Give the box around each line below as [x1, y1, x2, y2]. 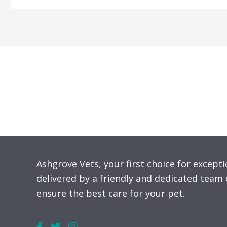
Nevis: [71, 12, 98, 25]
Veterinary [71, 100, 118, 113]
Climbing [71, 27, 111, 40]
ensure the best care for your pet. [36, 187, 185, 200]
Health [71, 71, 101, 84]
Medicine [71, 115, 111, 128]
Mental [71, 56, 102, 69]
